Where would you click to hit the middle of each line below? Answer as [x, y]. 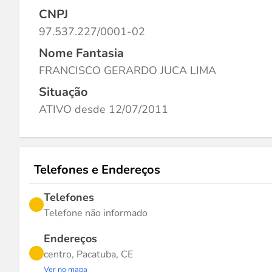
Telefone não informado [96, 213]
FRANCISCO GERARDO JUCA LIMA [127, 70]
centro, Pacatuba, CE [88, 254]
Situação [63, 92]
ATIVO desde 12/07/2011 [104, 109]
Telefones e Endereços [97, 170]
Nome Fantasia [81, 53]
